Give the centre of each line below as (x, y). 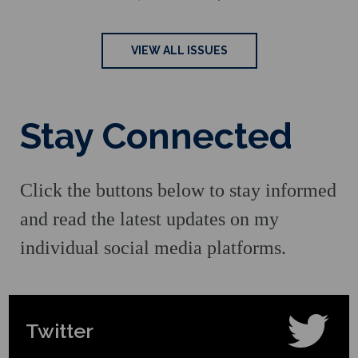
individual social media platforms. (153, 248)
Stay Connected (156, 136)
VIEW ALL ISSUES (179, 50)
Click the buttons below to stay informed (178, 191)
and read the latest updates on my (149, 219)
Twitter (60, 330)
